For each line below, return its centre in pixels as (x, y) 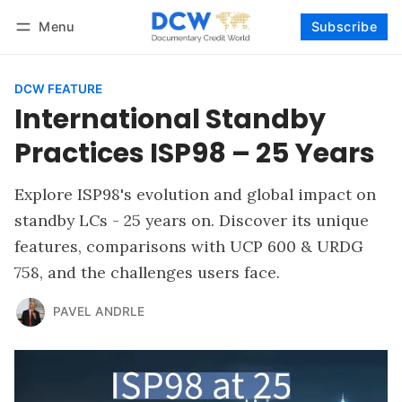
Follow (362, 50)
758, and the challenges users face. (147, 272)
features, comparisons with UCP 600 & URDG (189, 246)
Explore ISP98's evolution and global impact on (195, 194)
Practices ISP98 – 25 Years (195, 153)
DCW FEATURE (58, 88)
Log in (49, 50)
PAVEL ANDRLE (98, 312)
